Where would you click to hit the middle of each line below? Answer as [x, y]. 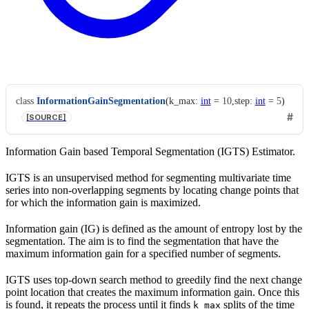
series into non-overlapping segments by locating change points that [152, 190]
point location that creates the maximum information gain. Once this [152, 292]
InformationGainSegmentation [101, 101]
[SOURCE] [47, 117]
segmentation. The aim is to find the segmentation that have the [142, 241]
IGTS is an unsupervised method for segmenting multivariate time [148, 177]
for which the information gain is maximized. [103, 202]
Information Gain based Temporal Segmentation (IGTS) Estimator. [150, 151]
